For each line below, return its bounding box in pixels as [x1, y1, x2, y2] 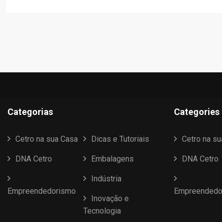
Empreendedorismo [7, 186, 76, 196]
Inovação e [91, 194, 129, 203]
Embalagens [91, 154, 134, 164]
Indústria [91, 174, 121, 183]
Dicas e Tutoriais [91, 134, 149, 144]
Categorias [7, 107, 53, 117]
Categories [174, 107, 220, 117]
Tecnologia [83, 206, 121, 216]
